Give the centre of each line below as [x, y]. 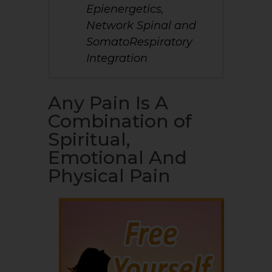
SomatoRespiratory [139, 42]
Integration [117, 58]
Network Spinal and [141, 25]
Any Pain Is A [108, 103]
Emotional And [117, 157]
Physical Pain [109, 175]
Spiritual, [89, 139]
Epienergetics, [125, 9]
